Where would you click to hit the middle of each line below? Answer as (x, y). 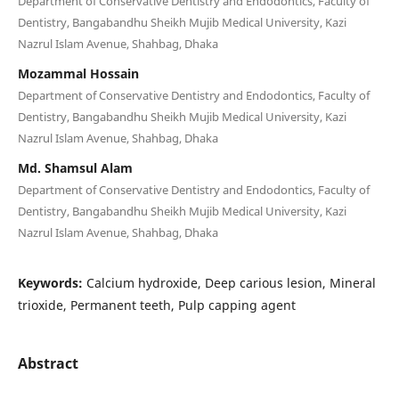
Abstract (48, 363)
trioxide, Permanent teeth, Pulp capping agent (156, 305)
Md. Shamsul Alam (75, 167)
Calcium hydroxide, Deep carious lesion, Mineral (231, 282)
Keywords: (52, 282)
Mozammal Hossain (78, 73)
